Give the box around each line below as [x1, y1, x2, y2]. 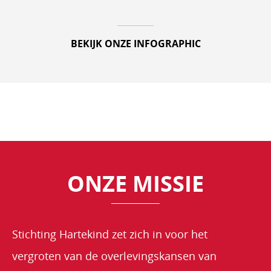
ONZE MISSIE [67, 168, 204, 198]
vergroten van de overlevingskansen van [12, 248, 217, 263]
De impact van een [24, 68, 136, 85]
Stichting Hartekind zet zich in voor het [12, 226, 207, 241]
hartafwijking [24, 83, 105, 100]
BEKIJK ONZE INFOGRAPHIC [70, 36, 201, 50]
